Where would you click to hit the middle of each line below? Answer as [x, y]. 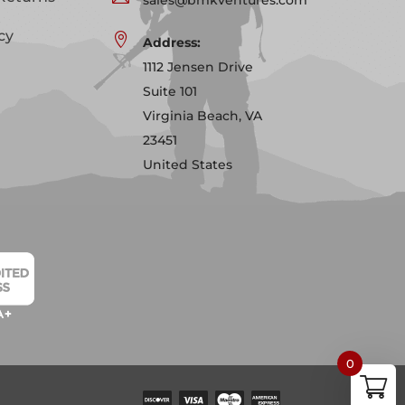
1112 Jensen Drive [198, 66]
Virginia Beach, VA [203, 115]
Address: [172, 42]
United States [188, 164]
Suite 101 [170, 91]
